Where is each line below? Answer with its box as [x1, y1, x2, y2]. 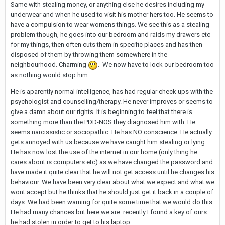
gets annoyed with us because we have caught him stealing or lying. [11, 138, 206, 146]
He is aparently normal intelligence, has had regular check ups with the [11, 87, 213, 95]
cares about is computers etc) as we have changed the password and [11, 158, 213, 166]
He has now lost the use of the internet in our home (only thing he [11, 148, 197, 156]
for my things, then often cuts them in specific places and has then [11, 41, 202, 49]
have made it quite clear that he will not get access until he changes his [11, 168, 214, 176]
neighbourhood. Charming [11, 61, 88, 69]
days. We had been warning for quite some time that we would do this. [11, 198, 214, 206]
